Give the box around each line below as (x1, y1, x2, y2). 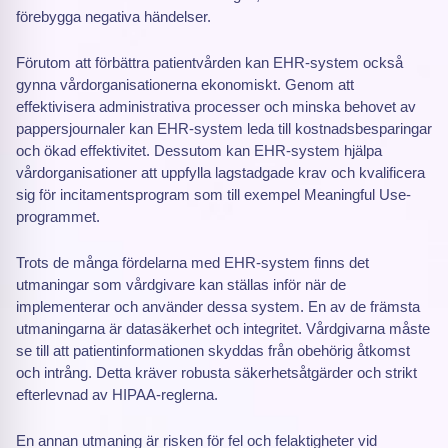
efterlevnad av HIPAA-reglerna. (16, 386, 218, 403)
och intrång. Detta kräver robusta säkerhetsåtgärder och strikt (16, 364, 417, 381)
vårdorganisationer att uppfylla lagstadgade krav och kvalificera (16, 164, 425, 181)
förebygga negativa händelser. (16, 8, 211, 25)
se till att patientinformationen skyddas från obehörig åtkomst (16, 342, 410, 359)
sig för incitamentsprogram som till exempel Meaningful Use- (16, 186, 411, 203)
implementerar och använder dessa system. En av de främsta (16, 298, 420, 315)
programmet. (16, 208, 100, 225)
